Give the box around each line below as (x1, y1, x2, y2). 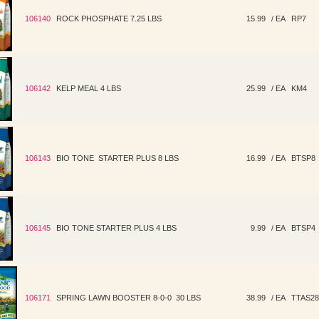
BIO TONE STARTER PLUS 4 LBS (56, 224, 177, 232)
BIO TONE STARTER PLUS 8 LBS (56, 154, 179, 162)
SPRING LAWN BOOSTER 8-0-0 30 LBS (56, 293, 201, 302)
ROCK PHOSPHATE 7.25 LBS (56, 14, 162, 23)
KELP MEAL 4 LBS (56, 84, 121, 93)
